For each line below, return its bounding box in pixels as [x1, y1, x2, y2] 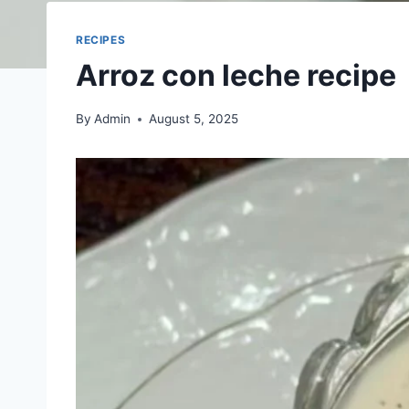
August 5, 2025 [149, 111, 239, 127]
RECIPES [76, 32, 126, 47]
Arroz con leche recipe [76, 57, 396, 93]
